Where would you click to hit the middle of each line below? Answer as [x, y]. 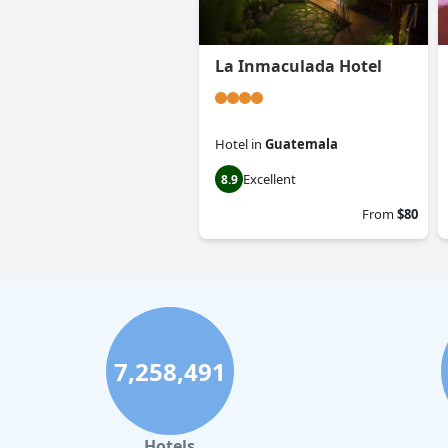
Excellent [269, 179]
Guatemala [301, 144]
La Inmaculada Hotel [298, 66]
